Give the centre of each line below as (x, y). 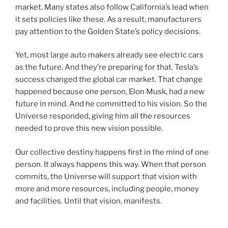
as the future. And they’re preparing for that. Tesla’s (107, 67)
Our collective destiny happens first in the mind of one (112, 152)
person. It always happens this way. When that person (111, 164)
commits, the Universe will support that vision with (106, 176)
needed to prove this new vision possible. (89, 129)
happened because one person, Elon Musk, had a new (110, 92)
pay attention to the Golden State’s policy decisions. (108, 31)
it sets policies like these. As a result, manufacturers (108, 19)
